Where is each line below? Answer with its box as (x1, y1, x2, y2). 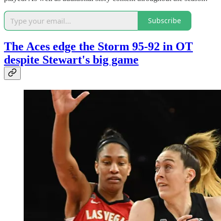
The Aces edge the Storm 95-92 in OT (4, 40, 193, 53)
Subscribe (148, 16, 181, 26)
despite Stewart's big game (4, 53, 139, 67)
